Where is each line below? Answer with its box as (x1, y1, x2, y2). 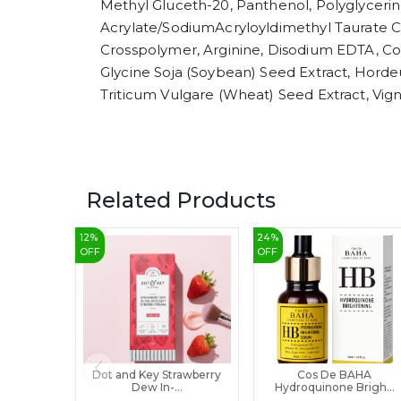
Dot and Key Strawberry (92, 367, 222, 381)
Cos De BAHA (297, 367, 372, 381)
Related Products (86, 186, 276, 213)
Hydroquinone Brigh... (274, 380, 395, 394)
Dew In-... (131, 380, 183, 394)
